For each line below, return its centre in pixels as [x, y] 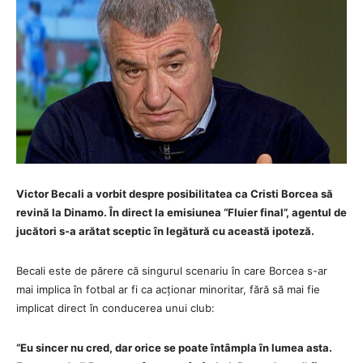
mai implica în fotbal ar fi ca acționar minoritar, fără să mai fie [168, 289]
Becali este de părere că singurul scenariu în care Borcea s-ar [172, 270]
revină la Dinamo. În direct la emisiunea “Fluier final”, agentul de [181, 212]
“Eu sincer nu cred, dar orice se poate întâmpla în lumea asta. [174, 347]
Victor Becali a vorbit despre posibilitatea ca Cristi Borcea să [175, 193]
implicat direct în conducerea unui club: [115, 307]
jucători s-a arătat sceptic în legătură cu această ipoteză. [165, 231]
